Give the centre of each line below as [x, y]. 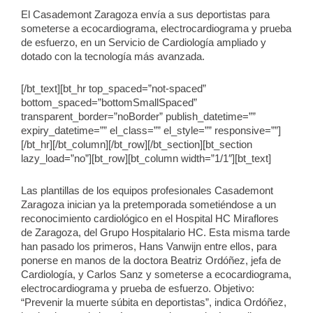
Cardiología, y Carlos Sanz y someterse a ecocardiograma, [156, 274]
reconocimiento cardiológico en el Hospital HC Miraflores [150, 218]
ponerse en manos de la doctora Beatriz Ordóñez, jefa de [151, 260]
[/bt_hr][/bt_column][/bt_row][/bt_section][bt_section [137, 144]
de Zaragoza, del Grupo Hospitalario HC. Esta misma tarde [155, 232]
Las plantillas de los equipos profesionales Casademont [147, 190]
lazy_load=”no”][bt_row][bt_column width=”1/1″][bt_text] [146, 158]
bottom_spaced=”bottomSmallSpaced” [109, 102]
